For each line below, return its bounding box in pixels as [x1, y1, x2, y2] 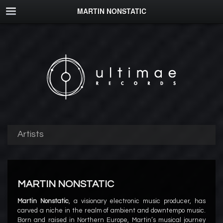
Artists [17, 129, 44, 139]
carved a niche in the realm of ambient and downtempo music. [17, 207, 206, 214]
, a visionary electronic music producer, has [68, 198, 206, 205]
